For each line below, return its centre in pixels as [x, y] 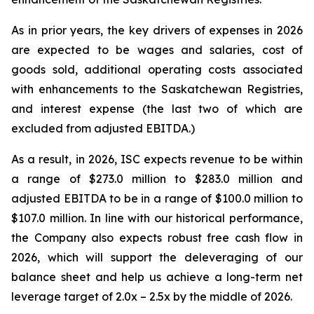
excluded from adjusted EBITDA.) [103, 128]
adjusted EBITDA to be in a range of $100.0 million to [157, 198]
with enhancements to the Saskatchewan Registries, [157, 89]
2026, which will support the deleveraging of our [157, 257]
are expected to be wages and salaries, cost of [157, 50]
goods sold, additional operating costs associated [157, 69]
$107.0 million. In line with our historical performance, [157, 218]
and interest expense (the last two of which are [157, 109]
